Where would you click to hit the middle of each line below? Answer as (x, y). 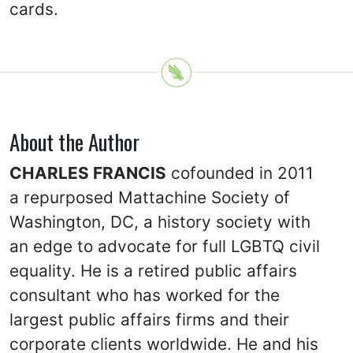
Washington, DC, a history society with (160, 222)
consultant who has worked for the (145, 295)
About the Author (74, 142)
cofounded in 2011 (240, 173)
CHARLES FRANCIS (88, 173)
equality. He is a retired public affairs (153, 271)
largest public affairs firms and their (149, 320)
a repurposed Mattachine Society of (150, 197)
